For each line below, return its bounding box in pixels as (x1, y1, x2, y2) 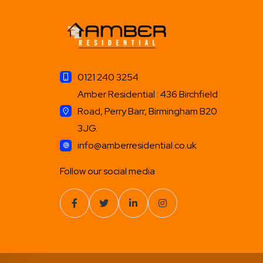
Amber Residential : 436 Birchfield (77, 87, 218, 100)
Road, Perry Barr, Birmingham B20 (77, 104, 217, 117)
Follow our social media (60, 164, 155, 177)
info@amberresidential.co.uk (77, 139, 197, 151)
